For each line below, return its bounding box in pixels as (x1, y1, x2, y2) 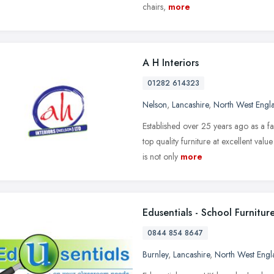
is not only (143, 150, 178, 163)
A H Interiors (143, 55, 199, 70)
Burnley (143, 248, 168, 261)
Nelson (143, 98, 167, 111)
